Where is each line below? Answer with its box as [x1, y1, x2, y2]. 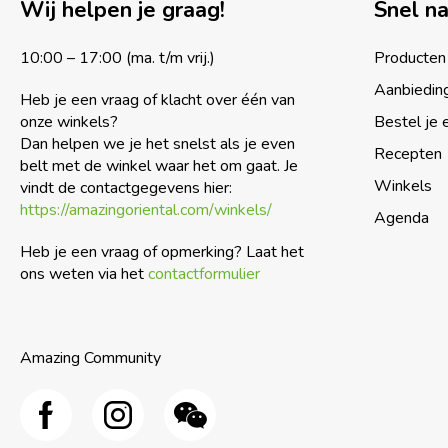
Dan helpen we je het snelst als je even [20, 133, 295, 155]
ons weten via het [20, 263, 148, 285]
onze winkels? [20, 111, 118, 133]
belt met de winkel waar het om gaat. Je [20, 155, 298, 177]
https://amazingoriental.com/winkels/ [20, 199, 272, 221]
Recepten [374, 143, 443, 165]
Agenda [374, 207, 430, 229]
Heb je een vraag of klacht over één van [20, 89, 295, 111]
